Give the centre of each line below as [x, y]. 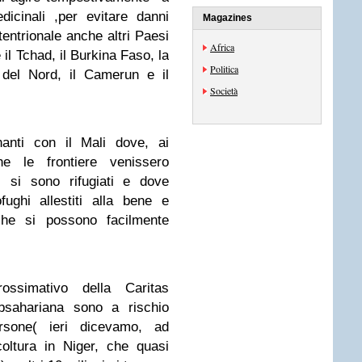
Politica [224, 69]
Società [224, 90]
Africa [222, 47]
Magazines [227, 18]
